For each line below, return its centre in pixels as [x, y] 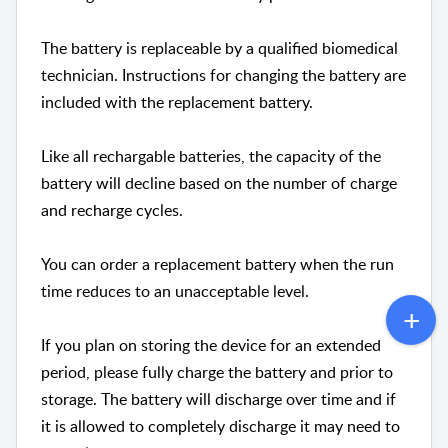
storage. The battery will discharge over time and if [218, 399]
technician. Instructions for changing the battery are [223, 75]
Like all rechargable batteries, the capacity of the [211, 156]
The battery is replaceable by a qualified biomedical [219, 48]
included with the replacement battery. [177, 102]
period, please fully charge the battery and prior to [217, 372]
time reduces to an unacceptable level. [175, 291]
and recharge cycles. [112, 210]
